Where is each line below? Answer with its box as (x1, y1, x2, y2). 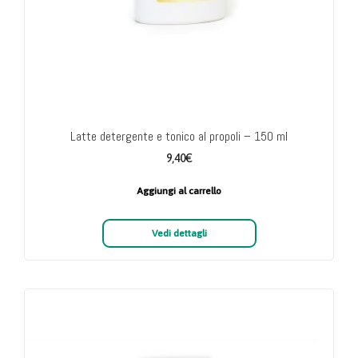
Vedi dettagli (151, 228, 207, 240)
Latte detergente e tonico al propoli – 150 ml (70, 128, 288, 145)
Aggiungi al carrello (137, 185, 221, 197)
